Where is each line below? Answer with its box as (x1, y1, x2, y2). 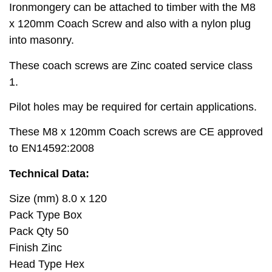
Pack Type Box (9, 209, 82, 222)
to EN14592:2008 (9, 142, 94, 155)
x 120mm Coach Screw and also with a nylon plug (9, 18, 251, 30)
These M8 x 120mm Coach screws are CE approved (9, 126, 263, 138)
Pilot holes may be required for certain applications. (9, 101, 257, 114)
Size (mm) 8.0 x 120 (9, 192, 107, 205)
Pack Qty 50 (9, 225, 69, 238)
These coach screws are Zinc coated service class (9, 59, 253, 72)
